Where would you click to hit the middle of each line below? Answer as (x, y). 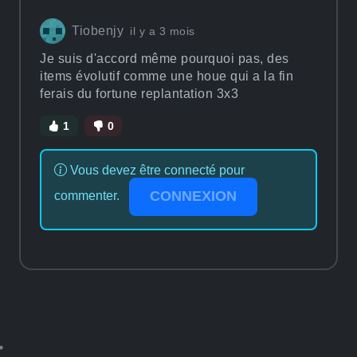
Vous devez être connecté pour (156, 170)
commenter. (88, 196)
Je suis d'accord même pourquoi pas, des (165, 58)
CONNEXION (193, 196)
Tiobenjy (98, 30)
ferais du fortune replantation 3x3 (141, 93)
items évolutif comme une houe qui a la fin (167, 76)
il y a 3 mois (163, 31)
